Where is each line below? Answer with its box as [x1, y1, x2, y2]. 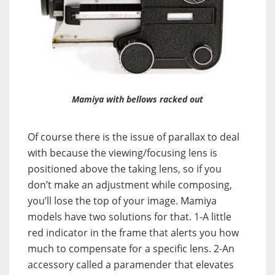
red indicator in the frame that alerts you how [28, 225, 239, 239]
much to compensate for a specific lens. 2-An [28, 241, 234, 255]
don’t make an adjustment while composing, [28, 177, 232, 192]
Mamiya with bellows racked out [72, 93, 203, 105]
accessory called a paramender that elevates [28, 257, 234, 271]
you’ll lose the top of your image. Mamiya [28, 193, 217, 207]
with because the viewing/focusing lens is [28, 145, 217, 160]
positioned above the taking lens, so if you [28, 161, 222, 176]
